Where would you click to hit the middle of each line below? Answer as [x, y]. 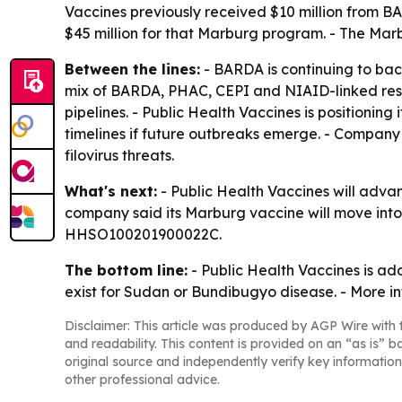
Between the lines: [132, 70]
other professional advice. [142, 380]
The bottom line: [126, 271]
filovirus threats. [119, 156]
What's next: [111, 192]
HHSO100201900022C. [143, 235]
